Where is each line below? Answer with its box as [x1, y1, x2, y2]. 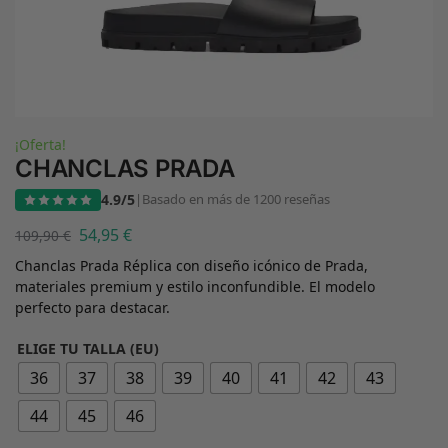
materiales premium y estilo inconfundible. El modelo [15, 276, 375, 296]
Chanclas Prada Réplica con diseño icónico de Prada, [15, 255, 368, 275]
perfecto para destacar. [15, 297, 170, 317]
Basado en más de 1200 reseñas [142, 190, 330, 209]
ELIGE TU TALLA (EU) [17, 338, 159, 358]
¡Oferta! [15, 135, 66, 154]
